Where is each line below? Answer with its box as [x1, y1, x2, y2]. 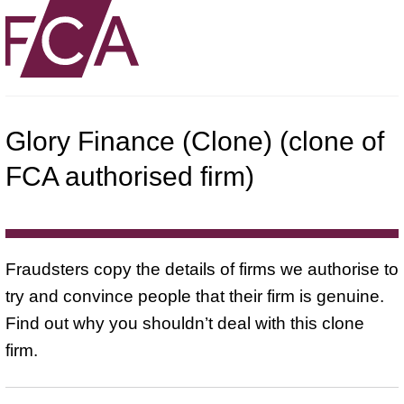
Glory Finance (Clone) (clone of [5, 125, 384, 156]
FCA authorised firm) [5, 161, 254, 191]
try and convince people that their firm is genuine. [5, 286, 384, 306]
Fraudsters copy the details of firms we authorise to [5, 259, 399, 279]
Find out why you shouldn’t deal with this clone [5, 313, 364, 333]
